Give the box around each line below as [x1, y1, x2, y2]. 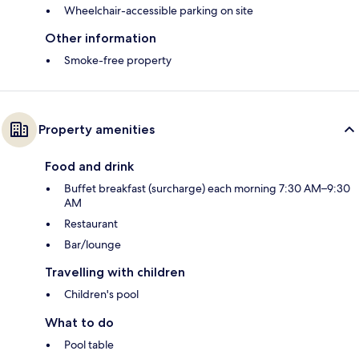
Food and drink [45, 158, 134, 174]
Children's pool [64, 286, 139, 301]
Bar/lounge [64, 236, 121, 252]
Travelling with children [45, 264, 185, 280]
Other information [45, 30, 156, 46]
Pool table [64, 337, 114, 352]
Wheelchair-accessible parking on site [64, 2, 253, 18]
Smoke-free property [64, 52, 171, 67]
